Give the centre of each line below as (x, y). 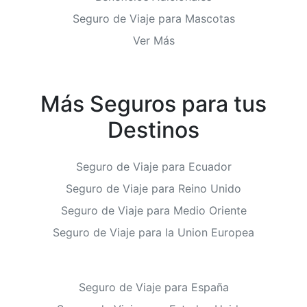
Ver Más (153, 40)
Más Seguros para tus (153, 104)
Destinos (153, 130)
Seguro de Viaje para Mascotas (153, 19)
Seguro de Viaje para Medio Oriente (153, 210)
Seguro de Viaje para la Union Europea (153, 232)
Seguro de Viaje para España (153, 287)
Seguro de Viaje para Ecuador (153, 167)
